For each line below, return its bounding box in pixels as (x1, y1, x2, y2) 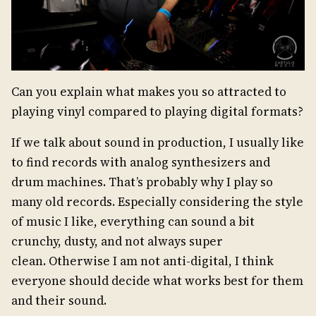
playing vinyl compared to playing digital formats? (11, 102, 303, 120)
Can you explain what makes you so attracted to (11, 83, 286, 100)
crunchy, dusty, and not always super (11, 232, 223, 250)
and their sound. (11, 291, 107, 309)
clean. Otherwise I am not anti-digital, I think (11, 252, 274, 269)
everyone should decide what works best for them (11, 272, 303, 289)
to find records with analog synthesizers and (11, 153, 270, 171)
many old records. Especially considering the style (11, 193, 303, 210)
